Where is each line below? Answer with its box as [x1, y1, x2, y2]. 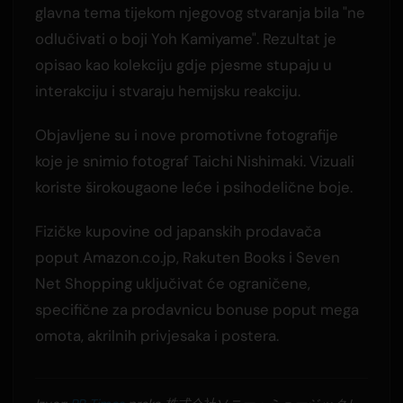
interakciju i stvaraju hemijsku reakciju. [34, 80, 300, 101]
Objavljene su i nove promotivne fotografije [34, 124, 338, 145]
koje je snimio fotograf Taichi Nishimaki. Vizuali [34, 150, 354, 171]
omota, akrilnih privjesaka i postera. [34, 325, 279, 345]
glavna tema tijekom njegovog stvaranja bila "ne [34, 2, 365, 22]
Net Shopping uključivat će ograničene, [34, 273, 310, 293]
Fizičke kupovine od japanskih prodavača [34, 220, 321, 241]
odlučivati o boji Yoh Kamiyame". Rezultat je [34, 28, 336, 49]
